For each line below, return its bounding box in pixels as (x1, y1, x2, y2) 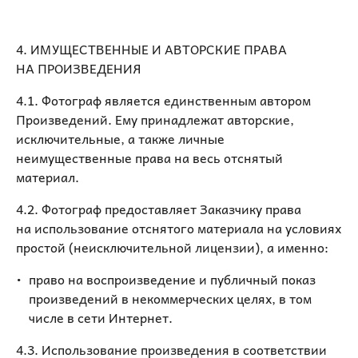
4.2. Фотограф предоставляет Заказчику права (16, 198, 301, 219)
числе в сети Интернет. (29, 307, 173, 328)
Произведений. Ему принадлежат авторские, (16, 109, 294, 129)
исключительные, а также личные (16, 128, 225, 149)
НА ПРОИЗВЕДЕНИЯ (16, 58, 141, 78)
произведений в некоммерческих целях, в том (29, 288, 312, 308)
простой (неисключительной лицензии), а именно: (16, 237, 332, 257)
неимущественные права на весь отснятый (16, 147, 283, 168)
